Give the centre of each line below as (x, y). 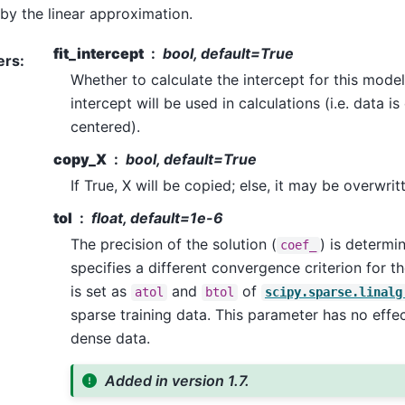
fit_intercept (98, 54)
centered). (105, 127)
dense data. (110, 339)
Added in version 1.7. (178, 381)
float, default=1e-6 (157, 218)
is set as (100, 292)
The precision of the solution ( (173, 245)
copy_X (80, 160)
